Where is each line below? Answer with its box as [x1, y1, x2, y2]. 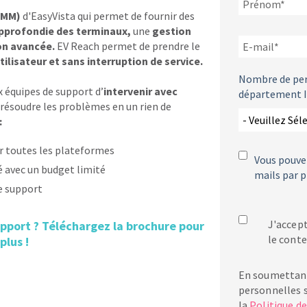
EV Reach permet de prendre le [57, 39, 200, 53]
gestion [152, 24, 191, 38]
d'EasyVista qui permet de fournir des [21, 9, 195, 23]
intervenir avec [103, 84, 177, 98]
